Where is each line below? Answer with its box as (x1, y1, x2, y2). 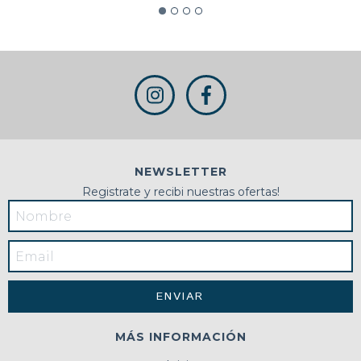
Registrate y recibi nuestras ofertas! (81, 185, 280, 199)
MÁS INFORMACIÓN (114, 330, 247, 344)
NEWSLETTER (134, 164, 227, 179)
